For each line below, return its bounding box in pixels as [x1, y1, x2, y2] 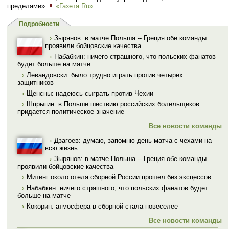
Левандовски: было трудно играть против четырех [27, 71, 183, 79]
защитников [17, 79, 54, 87]
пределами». [7, 2, 49, 10]
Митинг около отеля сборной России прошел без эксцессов [27, 173, 211, 181]
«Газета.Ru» [56, 2, 94, 10]
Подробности [19, 21, 59, 28]
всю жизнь [45, 144, 78, 152]
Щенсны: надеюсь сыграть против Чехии [27, 89, 153, 98]
